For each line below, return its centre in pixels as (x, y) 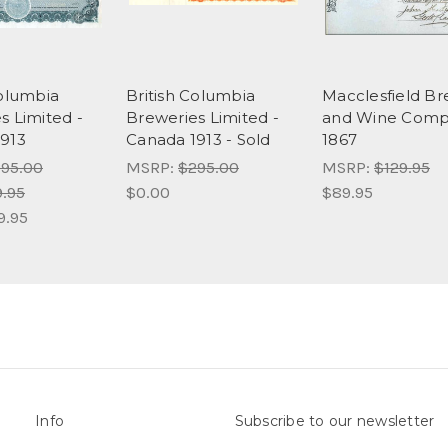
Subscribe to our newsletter (334, 421)
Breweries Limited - (202, 118)
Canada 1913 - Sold (198, 140)
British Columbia (190, 96)
